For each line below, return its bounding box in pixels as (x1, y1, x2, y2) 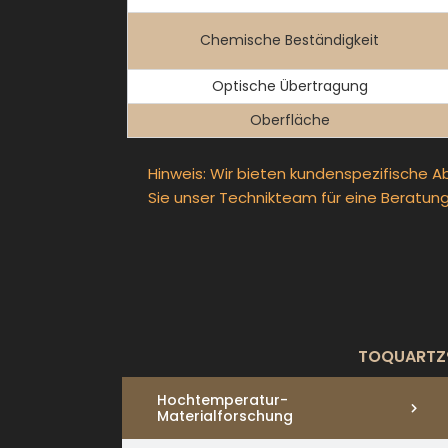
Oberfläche (249, 110, 330, 130)
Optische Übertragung (211, 76, 368, 96)
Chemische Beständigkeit (200, 30, 379, 50)
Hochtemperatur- (157, 390, 288, 410)
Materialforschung (157, 406, 293, 426)
